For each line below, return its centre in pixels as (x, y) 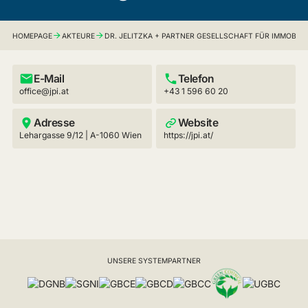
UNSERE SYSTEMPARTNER (154, 261)
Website (198, 123)
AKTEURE (78, 36)
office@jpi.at (44, 91)
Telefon (196, 78)
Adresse (54, 123)
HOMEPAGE (32, 36)
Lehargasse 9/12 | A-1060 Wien (81, 135)
